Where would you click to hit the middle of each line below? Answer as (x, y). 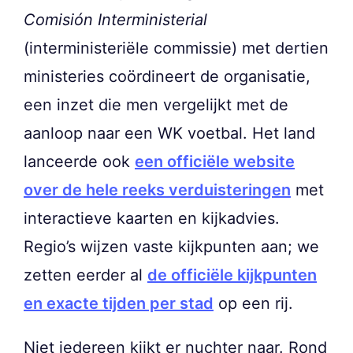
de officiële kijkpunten (232, 275)
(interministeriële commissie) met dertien (176, 48)
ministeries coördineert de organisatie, (167, 77)
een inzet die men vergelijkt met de (156, 105)
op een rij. (253, 304)
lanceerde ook (79, 162)
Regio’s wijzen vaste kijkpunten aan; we (171, 247)
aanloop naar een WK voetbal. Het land (169, 134)
